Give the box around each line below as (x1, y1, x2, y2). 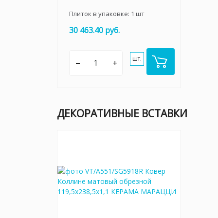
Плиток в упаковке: (69, 9, 131, 18)
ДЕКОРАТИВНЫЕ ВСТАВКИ (57, 106, 187, 120)
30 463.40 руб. (69, 24, 120, 36)
